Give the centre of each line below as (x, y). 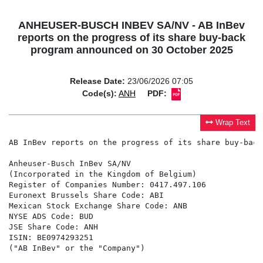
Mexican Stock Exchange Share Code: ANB (98, 206)
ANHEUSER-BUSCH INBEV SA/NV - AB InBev (131, 26)
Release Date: (97, 81)
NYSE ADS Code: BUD (51, 217)
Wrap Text (233, 123)
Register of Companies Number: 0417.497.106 (107, 185)
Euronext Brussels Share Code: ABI (86, 195)
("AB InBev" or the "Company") (77, 248)
